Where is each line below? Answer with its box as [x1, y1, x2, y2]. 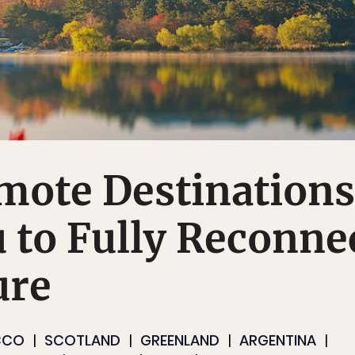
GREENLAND [140, 330, 219, 351]
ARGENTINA [239, 330, 316, 351]
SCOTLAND [44, 330, 120, 351]
